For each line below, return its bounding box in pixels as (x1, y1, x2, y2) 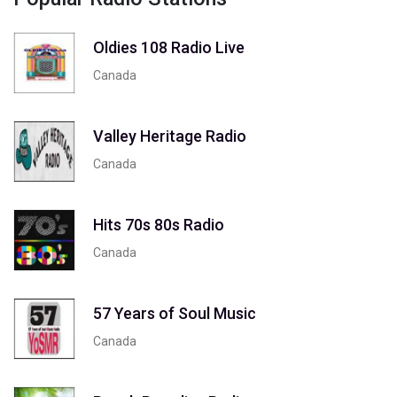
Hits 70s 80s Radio (93, 215, 224, 235)
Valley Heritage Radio (93, 127, 246, 146)
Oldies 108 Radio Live (93, 38, 245, 58)
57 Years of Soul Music (93, 304, 256, 323)
